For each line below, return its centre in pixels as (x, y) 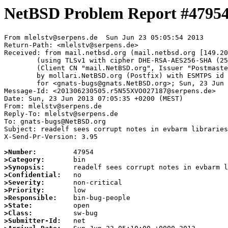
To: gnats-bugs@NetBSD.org (55, 122)
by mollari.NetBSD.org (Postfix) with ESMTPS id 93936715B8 (20, 76)
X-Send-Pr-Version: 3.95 (51, 137)
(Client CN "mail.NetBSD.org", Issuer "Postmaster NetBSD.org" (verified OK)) (20, 68)
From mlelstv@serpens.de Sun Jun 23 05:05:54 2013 (104, 38)
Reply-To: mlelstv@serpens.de (61, 114)
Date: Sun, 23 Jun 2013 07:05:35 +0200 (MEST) (94, 99)
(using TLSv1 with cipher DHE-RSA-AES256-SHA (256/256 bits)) (20, 61)
